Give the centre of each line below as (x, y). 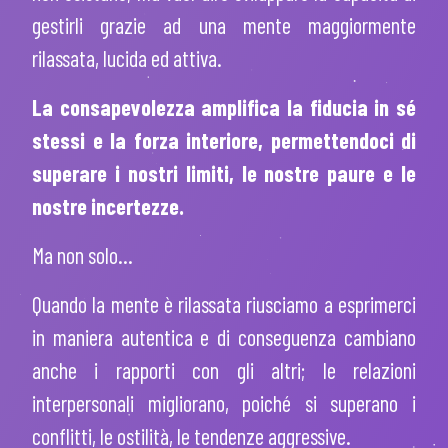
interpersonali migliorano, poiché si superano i (224, 402)
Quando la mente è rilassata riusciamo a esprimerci (224, 303)
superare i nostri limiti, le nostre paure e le (224, 172)
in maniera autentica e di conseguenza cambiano (224, 336)
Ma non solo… (82, 254)
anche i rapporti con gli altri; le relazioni (224, 369)
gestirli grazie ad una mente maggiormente (224, 24)
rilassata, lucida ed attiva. (127, 57)
